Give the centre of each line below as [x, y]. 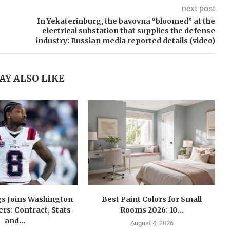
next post [198, 9]
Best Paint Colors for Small [152, 199]
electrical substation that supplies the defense [128, 31]
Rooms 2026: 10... [152, 210]
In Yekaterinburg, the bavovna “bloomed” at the [126, 21]
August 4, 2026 [152, 223]
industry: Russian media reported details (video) [125, 41]
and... [15, 221]
